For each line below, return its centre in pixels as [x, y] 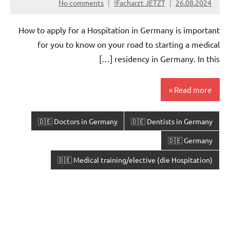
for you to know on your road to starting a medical [129, 44]
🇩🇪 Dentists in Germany [172, 121]
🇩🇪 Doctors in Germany [78, 121]
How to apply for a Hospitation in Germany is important [119, 30]
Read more [193, 89]
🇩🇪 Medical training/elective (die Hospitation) [135, 160]
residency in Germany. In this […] [167, 59]
